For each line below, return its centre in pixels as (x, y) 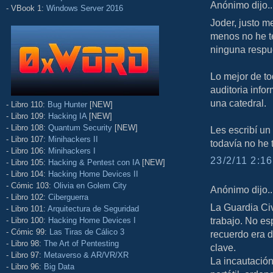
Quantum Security (80, 127)
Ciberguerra (68, 197)
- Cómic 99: (28, 232)
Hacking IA (67, 116)
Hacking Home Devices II (93, 174)
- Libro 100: (27, 220)
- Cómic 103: (30, 185)
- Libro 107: (27, 139)
